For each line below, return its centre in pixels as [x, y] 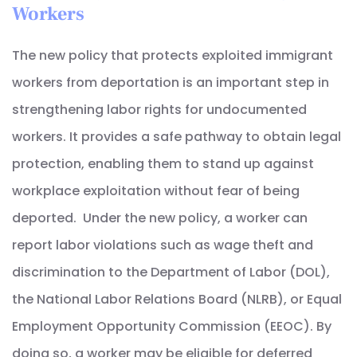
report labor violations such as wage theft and [163, 245]
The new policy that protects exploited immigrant [173, 56]
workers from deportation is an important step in [171, 83]
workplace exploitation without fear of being [156, 191]
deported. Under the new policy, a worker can [160, 218]
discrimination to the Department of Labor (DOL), [171, 273]
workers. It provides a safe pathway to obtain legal [177, 137]
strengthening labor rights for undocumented [159, 110]
